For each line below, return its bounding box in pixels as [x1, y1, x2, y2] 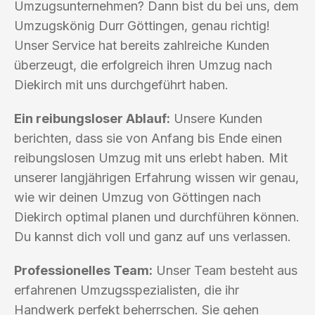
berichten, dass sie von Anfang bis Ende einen [14, 130, 282, 146]
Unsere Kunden [170, 110, 262, 126]
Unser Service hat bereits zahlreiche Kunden [14, 37, 269, 53]
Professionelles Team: [14, 262, 153, 278]
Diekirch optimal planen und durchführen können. [14, 209, 300, 224]
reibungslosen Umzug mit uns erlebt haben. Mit [14, 150, 288, 165]
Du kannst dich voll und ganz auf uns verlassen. [14, 229, 291, 244]
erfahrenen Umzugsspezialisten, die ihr [14, 282, 239, 297]
